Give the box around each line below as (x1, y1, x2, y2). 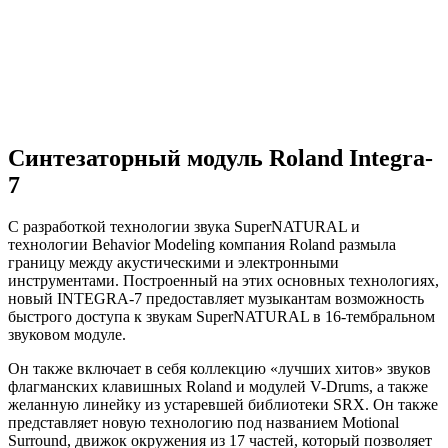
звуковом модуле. (8, 326, 130, 344)
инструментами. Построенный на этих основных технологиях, (8, 272, 439, 290)
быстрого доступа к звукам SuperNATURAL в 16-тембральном (8, 308, 435, 326)
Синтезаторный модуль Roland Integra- (8, 144, 433, 171)
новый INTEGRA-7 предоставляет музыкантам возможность (8, 290, 424, 308)
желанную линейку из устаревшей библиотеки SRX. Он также (8, 396, 438, 414)
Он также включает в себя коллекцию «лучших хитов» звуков (8, 360, 431, 378)
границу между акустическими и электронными (8, 254, 339, 272)
